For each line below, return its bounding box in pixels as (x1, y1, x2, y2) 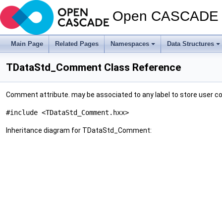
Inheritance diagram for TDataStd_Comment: (6, 126, 152, 134)
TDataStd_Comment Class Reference (6, 61, 181, 73)
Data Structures (167, 40, 214, 48)
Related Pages (55, 40, 99, 48)
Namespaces (111, 40, 149, 48)
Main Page (11, 40, 43, 48)
